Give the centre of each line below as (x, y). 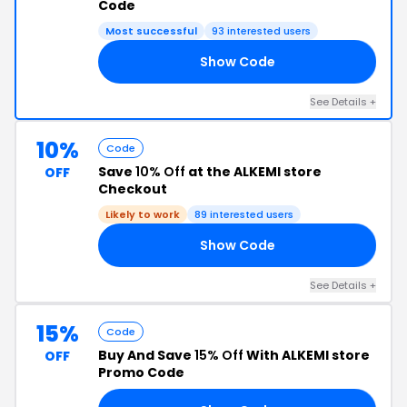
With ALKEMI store (307, 355)
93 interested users (261, 31)
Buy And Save (146, 355)
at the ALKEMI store (253, 172)
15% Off (219, 355)
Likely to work (143, 214)
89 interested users (244, 214)
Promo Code (141, 372)
